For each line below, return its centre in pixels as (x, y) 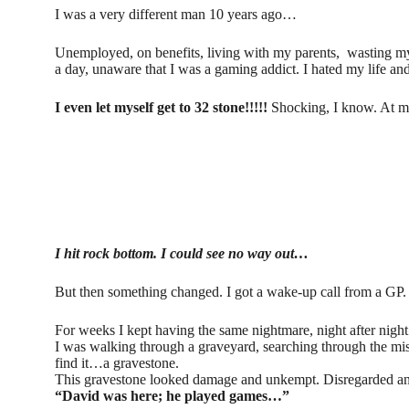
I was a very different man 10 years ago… (176, 14)
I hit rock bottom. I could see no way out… (182, 253)
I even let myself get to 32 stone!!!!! (161, 107)
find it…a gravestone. (119, 362)
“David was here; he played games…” (172, 395)
